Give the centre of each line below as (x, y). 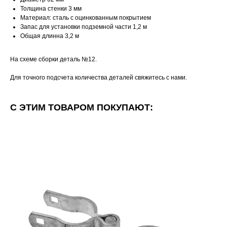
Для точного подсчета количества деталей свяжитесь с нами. (99, 78)
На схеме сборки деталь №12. (53, 60)
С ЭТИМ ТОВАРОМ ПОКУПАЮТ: (82, 108)
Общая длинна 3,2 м (50, 36)
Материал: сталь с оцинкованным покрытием (86, 18)
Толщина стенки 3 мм (51, 9)
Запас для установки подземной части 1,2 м (84, 27)
